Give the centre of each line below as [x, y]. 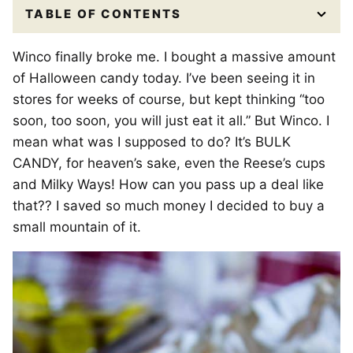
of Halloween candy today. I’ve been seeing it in [164, 78]
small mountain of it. [77, 227]
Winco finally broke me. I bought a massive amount [174, 57]
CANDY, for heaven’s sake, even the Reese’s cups [169, 163]
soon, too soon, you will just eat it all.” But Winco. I [171, 121]
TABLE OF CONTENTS [104, 14]
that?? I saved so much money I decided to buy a [169, 206]
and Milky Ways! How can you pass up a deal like [168, 185]
